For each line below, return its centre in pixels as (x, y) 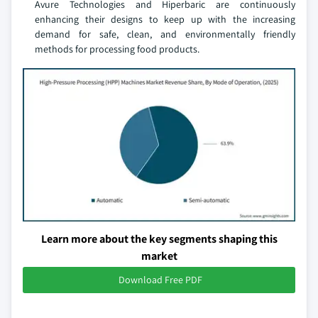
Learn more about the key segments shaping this (159, 239)
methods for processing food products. (117, 49)
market (159, 256)
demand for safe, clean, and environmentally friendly (165, 34)
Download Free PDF (160, 280)
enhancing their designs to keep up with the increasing (165, 19)
